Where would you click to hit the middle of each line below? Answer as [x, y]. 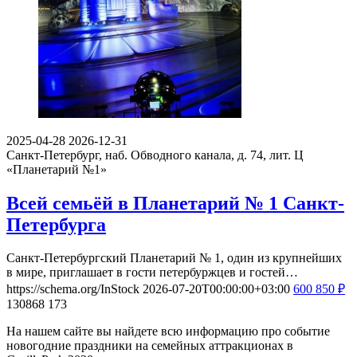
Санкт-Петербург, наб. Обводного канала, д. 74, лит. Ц [155, 155]
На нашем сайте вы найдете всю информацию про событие [168, 331]
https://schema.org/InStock [73, 289]
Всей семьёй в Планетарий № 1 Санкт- [175, 203]
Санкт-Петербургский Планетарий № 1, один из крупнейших [174, 258]
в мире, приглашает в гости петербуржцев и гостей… [152, 273]
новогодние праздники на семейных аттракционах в [150, 346]
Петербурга [56, 224]
